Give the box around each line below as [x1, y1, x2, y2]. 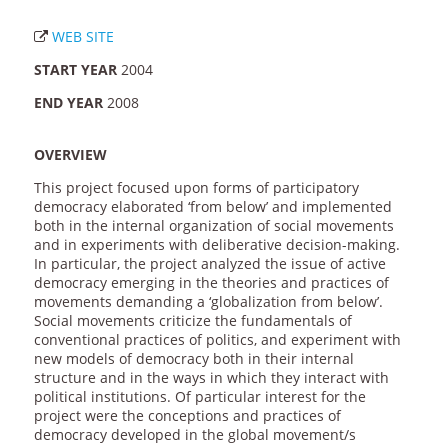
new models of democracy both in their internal [33, 349, 354, 369]
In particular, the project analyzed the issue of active [33, 254, 386, 274]
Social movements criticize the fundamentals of [33, 311, 352, 331]
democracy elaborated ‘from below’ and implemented [33, 197, 392, 217]
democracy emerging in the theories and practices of [33, 273, 389, 293]
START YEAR [33, 60, 117, 80]
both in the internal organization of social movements [33, 216, 394, 236]
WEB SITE [51, 27, 114, 47]
